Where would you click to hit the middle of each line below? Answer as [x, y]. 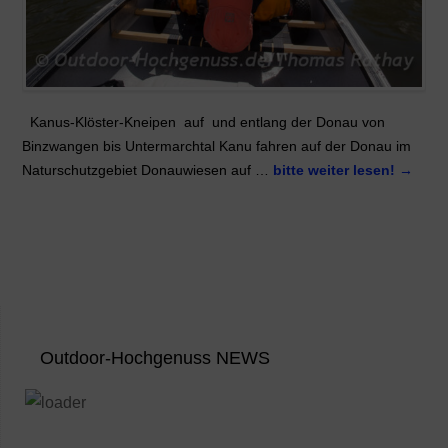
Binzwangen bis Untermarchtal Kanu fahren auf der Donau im [216, 145]
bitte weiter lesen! [335, 169]
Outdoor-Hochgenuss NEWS [155, 357]
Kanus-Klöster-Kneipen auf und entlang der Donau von [203, 121]
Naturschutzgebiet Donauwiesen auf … [147, 169]
